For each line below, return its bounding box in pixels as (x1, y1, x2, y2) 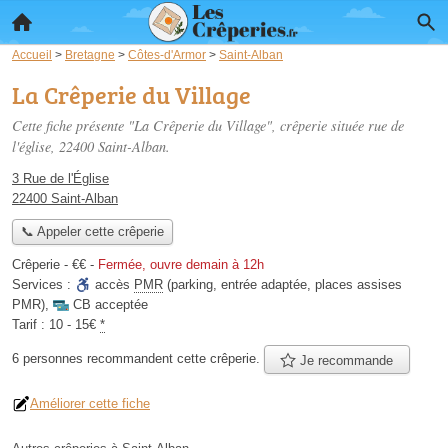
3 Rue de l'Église (12, 171, 109, 186)
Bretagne (65, 48, 115, 61)
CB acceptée (73, 297, 148, 313)
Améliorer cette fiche (30, 395, 150, 411)
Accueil (12, 48, 52, 61)
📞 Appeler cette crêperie (20, 224, 164, 240)
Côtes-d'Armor (128, 48, 206, 61)
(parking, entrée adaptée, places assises (163, 277, 402, 293)
